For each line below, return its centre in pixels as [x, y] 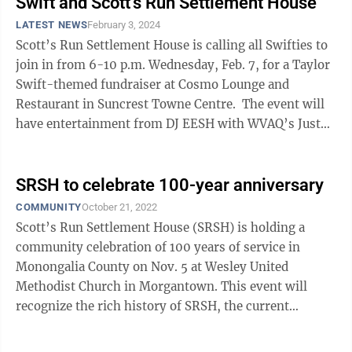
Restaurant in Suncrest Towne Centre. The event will [129, 104]
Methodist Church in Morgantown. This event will [118, 286]
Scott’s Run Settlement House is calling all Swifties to [172, 45]
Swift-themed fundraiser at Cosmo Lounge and [152, 84]
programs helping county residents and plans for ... [164, 326]
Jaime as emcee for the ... [88, 143]
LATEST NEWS [52, 25]
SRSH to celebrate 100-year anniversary [170, 185]
